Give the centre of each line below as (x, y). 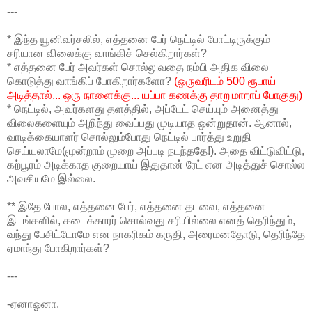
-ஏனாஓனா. (33, 304)
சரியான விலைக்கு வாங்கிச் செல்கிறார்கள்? (107, 54)
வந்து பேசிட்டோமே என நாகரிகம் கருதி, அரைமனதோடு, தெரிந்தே (156, 235)
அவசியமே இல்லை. (51, 179)
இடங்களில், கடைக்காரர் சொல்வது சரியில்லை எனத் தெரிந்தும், (151, 221)
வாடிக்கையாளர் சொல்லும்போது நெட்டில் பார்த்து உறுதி (129, 137)
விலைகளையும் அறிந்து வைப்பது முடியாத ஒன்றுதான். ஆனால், (149, 123)
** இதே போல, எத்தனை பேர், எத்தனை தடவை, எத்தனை (136, 207)
